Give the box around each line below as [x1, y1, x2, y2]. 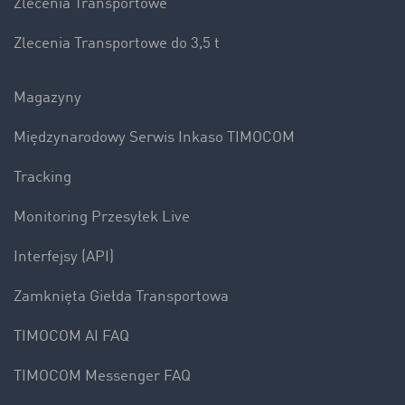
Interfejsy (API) [14, 250, 114, 266]
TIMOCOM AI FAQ [14, 329, 129, 345]
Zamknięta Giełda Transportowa [14, 289, 229, 306]
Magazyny [14, 90, 81, 107]
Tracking [14, 170, 71, 186]
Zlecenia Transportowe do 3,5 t [14, 36, 220, 52]
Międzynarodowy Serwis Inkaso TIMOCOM [14, 130, 295, 146]
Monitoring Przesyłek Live [14, 210, 190, 226]
